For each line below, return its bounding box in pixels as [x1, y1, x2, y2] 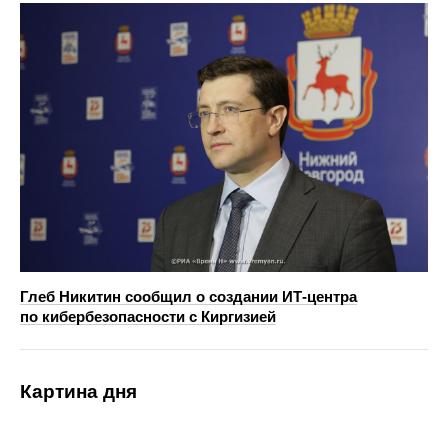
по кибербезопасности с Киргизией [20, 308, 276, 326]
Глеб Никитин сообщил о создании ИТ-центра [20, 288, 357, 306]
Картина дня [20, 381, 137, 403]
